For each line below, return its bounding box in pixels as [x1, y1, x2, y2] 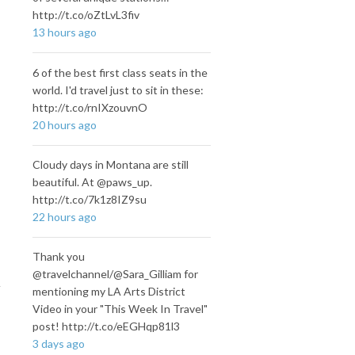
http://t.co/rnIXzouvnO [32, 100, 147, 114]
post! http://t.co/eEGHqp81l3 [32, 319, 180, 334]
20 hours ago [32, 117, 97, 132]
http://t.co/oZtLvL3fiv [32, 8, 139, 22]
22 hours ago [32, 209, 97, 223]
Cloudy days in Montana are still [32, 157, 189, 171]
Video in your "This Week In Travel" [32, 302, 208, 316]
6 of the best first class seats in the [32, 65, 208, 79]
